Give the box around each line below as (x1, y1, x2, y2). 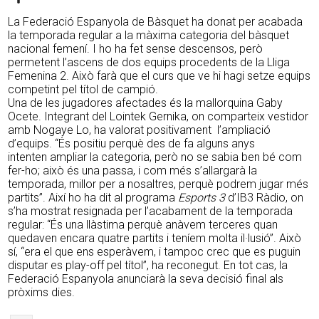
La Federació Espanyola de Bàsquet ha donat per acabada (8, 15, 303, 29)
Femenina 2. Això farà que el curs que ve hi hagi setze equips (8, 69, 311, 83)
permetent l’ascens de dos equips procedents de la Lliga (8, 56, 291, 70)
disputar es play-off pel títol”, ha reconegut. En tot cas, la (8, 258, 288, 273)
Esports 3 (178, 191, 226, 205)
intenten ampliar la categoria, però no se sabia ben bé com (8, 150, 303, 164)
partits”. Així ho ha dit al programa (8, 191, 179, 205)
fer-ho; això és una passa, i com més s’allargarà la (8, 164, 258, 178)
